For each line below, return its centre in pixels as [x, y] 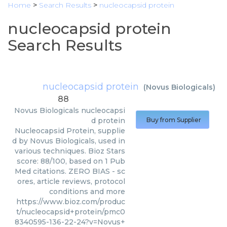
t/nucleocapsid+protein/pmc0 [71, 212]
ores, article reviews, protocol [71, 181]
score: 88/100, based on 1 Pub [71, 161]
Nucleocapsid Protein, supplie [70, 131]
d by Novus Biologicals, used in [69, 141]
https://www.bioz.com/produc [71, 202]
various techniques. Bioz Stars [70, 151]
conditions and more [87, 192]
